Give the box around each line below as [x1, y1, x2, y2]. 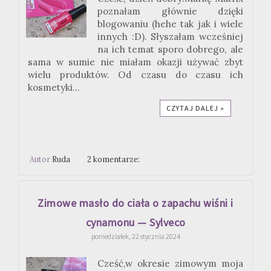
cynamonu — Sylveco [85, 215, 186, 230]
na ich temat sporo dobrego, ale [97, 43, 243, 55]
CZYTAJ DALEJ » [166, 103, 224, 113]
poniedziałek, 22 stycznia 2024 [91, 232, 180, 241]
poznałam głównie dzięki [97, 5, 243, 17]
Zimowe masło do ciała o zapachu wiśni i [38, 196, 233, 211]
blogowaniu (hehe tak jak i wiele [97, 18, 243, 30]
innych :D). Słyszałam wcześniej [97, 30, 243, 42]
